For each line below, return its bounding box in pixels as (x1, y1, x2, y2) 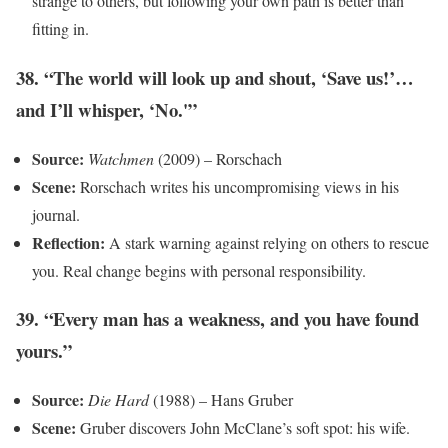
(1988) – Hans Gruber (149, 389, 293, 411)
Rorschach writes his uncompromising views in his (76, 175, 399, 197)
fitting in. (32, 18, 89, 40)
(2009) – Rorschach (154, 147, 282, 169)
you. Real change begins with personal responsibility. (32, 259, 366, 281)
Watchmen (88, 147, 154, 169)
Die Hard (88, 389, 149, 411)
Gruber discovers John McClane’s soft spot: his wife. (76, 417, 410, 439)
